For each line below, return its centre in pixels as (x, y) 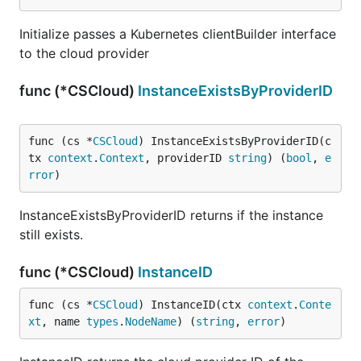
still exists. (51, 234)
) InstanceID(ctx (193, 305)
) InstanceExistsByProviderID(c (234, 141)
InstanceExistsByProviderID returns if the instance (171, 215)
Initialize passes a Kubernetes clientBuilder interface (178, 34)
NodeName (151, 322)
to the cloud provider (84, 53)
